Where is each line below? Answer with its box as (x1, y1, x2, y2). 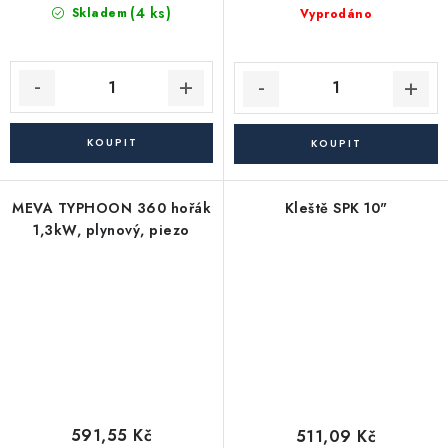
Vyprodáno (299, 4, 373, 23)
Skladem (67, 4, 128, 23)
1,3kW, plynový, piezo (33, 219, 190, 240)
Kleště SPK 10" (284, 197, 388, 218)
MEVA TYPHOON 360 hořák (12, 197, 211, 218)
